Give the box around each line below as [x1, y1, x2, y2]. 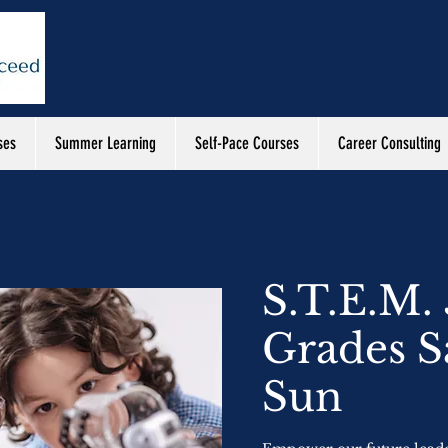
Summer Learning [55, 133, 156, 153]
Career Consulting [338, 133, 441, 153]
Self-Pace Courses [195, 133, 299, 153]
